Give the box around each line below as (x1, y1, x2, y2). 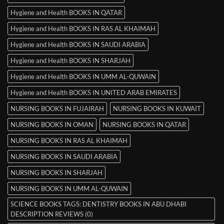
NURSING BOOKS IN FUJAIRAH (10, 104, 104, 113)
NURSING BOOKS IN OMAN (10, 120, 93, 129)
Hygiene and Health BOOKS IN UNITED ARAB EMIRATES (10, 88, 177, 97)
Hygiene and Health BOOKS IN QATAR (10, 8, 122, 17)
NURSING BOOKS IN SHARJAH (10, 168, 102, 177)
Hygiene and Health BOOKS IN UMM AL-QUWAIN (10, 72, 156, 81)
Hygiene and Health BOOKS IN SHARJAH (10, 56, 130, 65)
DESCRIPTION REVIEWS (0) (10, 210, 93, 218)
